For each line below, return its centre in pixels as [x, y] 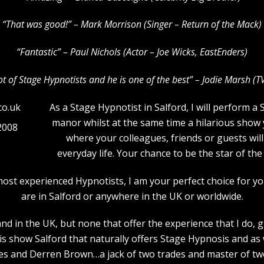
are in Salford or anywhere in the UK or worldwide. [132, 196]
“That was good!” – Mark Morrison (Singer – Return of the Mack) [132, 24]
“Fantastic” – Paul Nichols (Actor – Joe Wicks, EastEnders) [132, 52]
